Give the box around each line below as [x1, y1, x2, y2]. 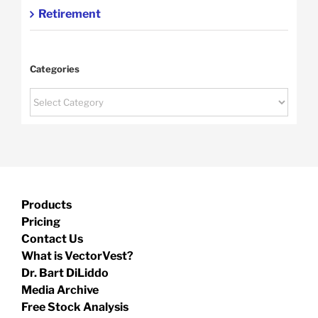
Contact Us [21, 232, 83, 246]
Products [21, 198, 72, 212]
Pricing [21, 215, 60, 229]
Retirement [38, 7, 101, 21]
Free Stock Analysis [21, 300, 128, 314]
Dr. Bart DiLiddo [21, 266, 109, 280]
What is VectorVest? [21, 249, 133, 263]
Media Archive [21, 283, 99, 297]
